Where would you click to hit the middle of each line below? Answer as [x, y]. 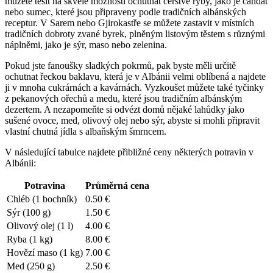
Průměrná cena [117, 186]
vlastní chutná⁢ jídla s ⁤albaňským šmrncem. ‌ [87, 132]
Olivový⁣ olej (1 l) [40, 226]
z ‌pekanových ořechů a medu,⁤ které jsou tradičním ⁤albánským [123, 99]
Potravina [45, 186]
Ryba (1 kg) [30, 239]
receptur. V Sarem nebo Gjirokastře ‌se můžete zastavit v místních [129, 23]
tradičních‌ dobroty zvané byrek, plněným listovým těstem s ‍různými [135, 34]
